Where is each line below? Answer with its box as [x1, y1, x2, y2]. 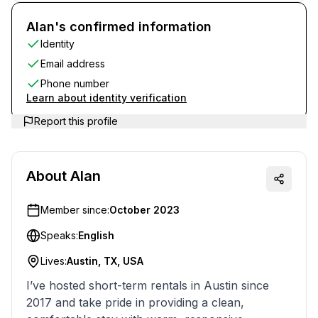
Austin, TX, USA [67, 255, 143, 267]
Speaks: [40, 229, 78, 241]
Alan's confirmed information [26, 19, 212, 34]
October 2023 [109, 204, 180, 216]
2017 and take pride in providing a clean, [26, 295, 244, 309]
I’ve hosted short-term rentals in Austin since [26, 278, 269, 292]
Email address [40, 57, 105, 70]
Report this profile [34, 115, 118, 127]
